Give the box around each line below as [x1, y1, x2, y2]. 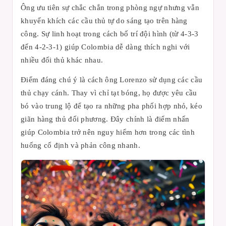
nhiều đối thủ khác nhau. [21, 55, 103, 64]
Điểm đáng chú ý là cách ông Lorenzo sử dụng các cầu [21, 75, 203, 84]
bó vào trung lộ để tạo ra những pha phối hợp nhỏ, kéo [21, 101, 202, 110]
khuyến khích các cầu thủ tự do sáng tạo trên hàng [21, 16, 188, 25]
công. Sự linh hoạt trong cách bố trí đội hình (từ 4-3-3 [21, 29, 199, 38]
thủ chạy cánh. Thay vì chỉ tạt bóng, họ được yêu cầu [21, 88, 197, 97]
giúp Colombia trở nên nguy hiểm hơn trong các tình [21, 128, 195, 136]
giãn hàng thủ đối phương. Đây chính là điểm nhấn [21, 115, 190, 123]
